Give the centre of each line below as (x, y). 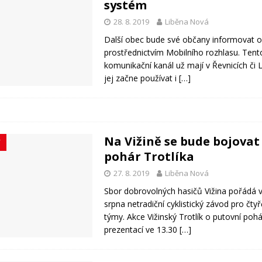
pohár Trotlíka (149, 157)
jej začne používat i (142, 78)
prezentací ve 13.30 (142, 230)
